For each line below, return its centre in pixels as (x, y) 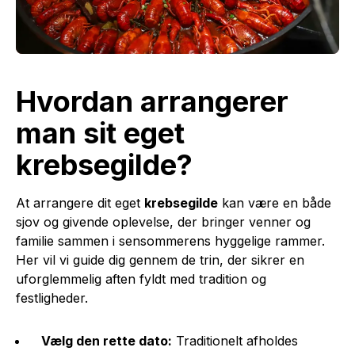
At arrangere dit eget (80, 202)
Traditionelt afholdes (235, 340)
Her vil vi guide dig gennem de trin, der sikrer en (160, 260)
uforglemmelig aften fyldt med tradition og (141, 279)
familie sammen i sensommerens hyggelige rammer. (170, 240)
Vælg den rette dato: (107, 340)
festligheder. (52, 298)
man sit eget (100, 133)
